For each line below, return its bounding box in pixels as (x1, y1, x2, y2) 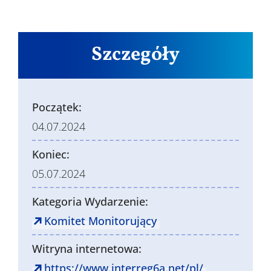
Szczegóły (91, 42, 180, 69)
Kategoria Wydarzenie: (32, 194, 148, 209)
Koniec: (32, 147, 70, 162)
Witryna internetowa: (32, 241, 142, 256)
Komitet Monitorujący (44, 214, 157, 229)
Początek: (32, 100, 82, 115)
